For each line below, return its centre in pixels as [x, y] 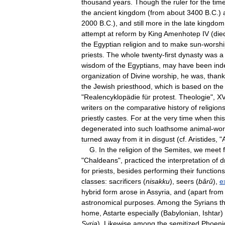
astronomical [102, 202]
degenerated [102, 128]
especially [143, 213]
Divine [140, 76]
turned [92, 139]
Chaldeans [101, 160]
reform [126, 33]
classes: [94, 181]
